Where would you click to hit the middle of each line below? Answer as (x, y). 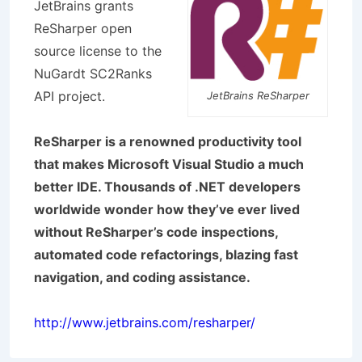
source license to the (98, 51)
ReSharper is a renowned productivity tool (168, 141)
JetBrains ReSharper (258, 95)
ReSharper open (83, 28)
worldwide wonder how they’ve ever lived (167, 209)
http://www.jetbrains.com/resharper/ (145, 322)
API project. (69, 96)
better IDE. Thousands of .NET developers (167, 187)
